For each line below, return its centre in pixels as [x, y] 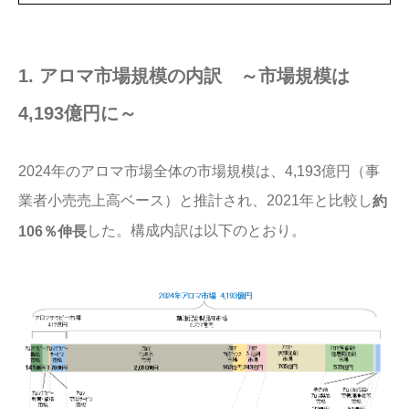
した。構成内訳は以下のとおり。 [196, 230]
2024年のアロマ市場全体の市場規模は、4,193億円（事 [199, 171]
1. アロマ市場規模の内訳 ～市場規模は [184, 75]
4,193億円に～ [78, 113]
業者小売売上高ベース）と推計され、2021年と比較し [195, 200]
